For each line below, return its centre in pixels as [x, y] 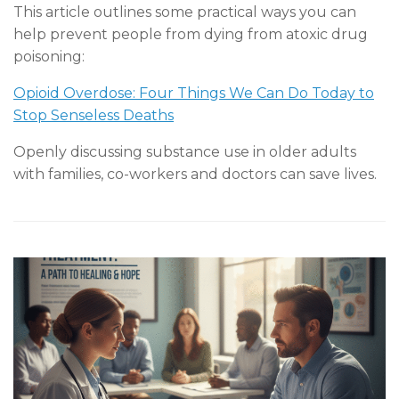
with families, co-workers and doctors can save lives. [195, 174]
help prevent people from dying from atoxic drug [191, 34]
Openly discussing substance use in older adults [185, 151]
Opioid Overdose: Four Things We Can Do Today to [194, 93]
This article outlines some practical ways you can [185, 12]
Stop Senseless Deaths [94, 115]
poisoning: [49, 56]
